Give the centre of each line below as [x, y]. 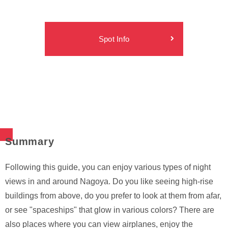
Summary [30, 141]
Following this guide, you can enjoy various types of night [108, 167]
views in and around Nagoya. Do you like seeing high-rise [109, 181]
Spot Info [114, 39]
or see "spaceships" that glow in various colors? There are [110, 210]
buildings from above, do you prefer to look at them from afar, [113, 195]
